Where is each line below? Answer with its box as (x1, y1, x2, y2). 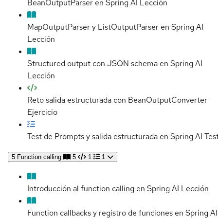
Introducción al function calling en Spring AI (27, 183, 179, 194)
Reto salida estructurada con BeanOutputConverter (27, 95, 207, 106)
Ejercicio (27, 107, 57, 118)
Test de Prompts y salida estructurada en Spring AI (27, 131, 202, 142)
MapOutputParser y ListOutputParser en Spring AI (27, 22, 203, 33)
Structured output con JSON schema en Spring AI (27, 58, 202, 69)
